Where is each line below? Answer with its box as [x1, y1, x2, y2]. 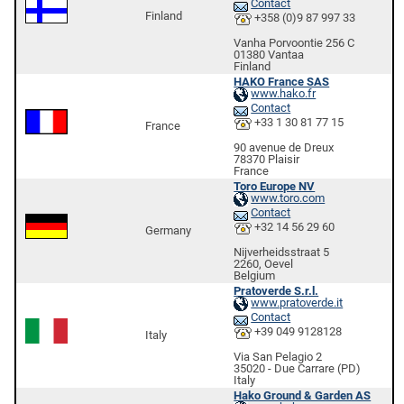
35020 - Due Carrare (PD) [234, 361, 362, 375]
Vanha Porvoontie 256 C [234, 35, 355, 50]
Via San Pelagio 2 [234, 349, 323, 363]
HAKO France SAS [234, 75, 330, 88]
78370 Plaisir [234, 151, 300, 166]
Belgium [234, 268, 276, 282]
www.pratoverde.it [251, 296, 344, 310]
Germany [145, 224, 192, 237]
